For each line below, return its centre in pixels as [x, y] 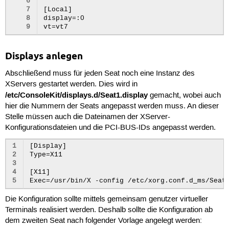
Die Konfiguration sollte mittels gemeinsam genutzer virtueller [106, 200]
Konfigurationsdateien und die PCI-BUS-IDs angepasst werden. [110, 128]
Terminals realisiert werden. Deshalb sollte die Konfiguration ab [109, 210]
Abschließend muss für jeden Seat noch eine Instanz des [100, 73]
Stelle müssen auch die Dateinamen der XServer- [87, 117]
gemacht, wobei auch [184, 95]
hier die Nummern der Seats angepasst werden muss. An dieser [112, 106]
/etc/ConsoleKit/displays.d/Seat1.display [76, 95]
